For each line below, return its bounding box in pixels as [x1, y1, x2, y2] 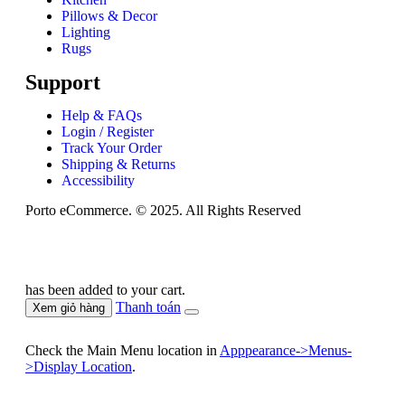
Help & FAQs [61, 108, 142, 124]
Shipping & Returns [61, 156, 175, 173]
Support [25, 71, 100, 95]
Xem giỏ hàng [33, 301, 105, 316]
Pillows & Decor [61, 8, 157, 24]
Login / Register [61, 124, 154, 140]
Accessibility [61, 173, 135, 189]
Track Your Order [61, 140, 162, 156]
